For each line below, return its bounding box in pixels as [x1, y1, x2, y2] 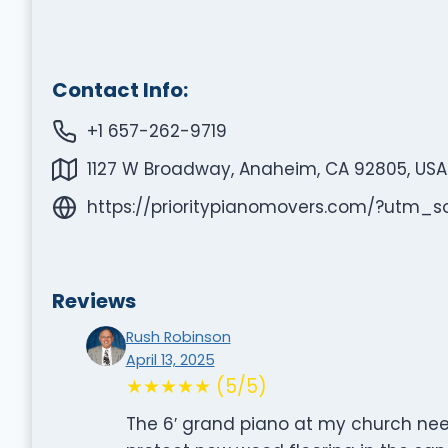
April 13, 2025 [125, 349, 215, 370]
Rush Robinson [125, 326, 231, 347]
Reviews [51, 286, 136, 315]
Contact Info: [51, 75, 188, 104]
